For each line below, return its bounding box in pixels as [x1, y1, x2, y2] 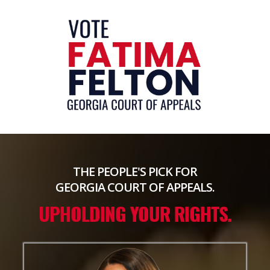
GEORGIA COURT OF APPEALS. [55, 179, 215, 195]
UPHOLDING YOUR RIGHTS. [39, 199, 231, 227]
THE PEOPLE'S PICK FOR [73, 163, 197, 180]
